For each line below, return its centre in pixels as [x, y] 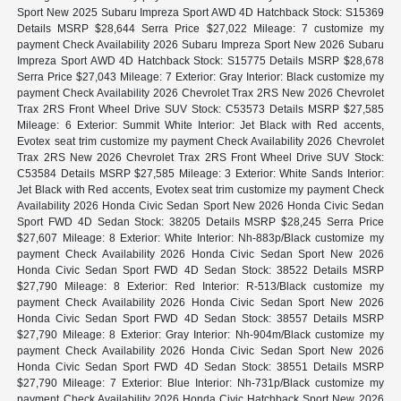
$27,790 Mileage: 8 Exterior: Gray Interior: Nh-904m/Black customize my [200, 334]
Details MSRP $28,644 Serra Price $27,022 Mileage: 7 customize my [200, 28]
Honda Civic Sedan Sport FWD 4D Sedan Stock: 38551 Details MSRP [200, 367]
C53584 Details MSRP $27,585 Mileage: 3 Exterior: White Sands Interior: [200, 173]
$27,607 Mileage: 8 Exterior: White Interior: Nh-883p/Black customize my [200, 238]
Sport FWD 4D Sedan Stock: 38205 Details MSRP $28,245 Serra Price [200, 222]
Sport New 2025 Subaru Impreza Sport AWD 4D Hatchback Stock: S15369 [200, 12]
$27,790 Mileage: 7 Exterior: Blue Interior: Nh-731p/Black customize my [200, 383]
